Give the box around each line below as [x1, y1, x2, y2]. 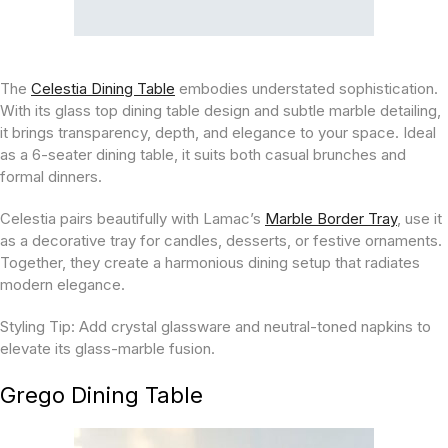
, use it [397, 209, 442, 228]
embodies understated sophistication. [175, 79, 438, 98]
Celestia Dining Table [31, 79, 175, 98]
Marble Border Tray [265, 209, 397, 228]
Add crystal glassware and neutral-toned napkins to [75, 317, 431, 336]
